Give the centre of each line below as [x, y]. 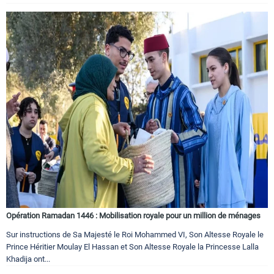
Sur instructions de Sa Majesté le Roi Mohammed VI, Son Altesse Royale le [135, 235]
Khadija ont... [28, 259]
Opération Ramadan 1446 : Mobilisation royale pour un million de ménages [133, 216]
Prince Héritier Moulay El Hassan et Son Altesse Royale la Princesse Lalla [132, 247]
